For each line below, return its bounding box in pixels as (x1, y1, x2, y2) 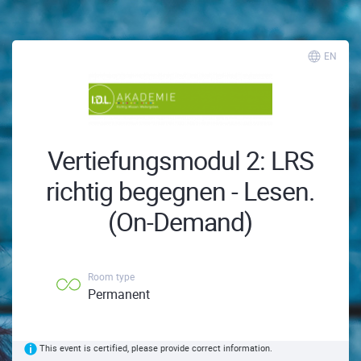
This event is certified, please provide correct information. (39, 342, 272, 354)
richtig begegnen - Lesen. (46, 173, 315, 208)
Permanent (88, 285, 150, 303)
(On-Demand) (108, 204, 253, 239)
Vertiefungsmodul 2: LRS (47, 143, 313, 177)
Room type (88, 270, 135, 283)
